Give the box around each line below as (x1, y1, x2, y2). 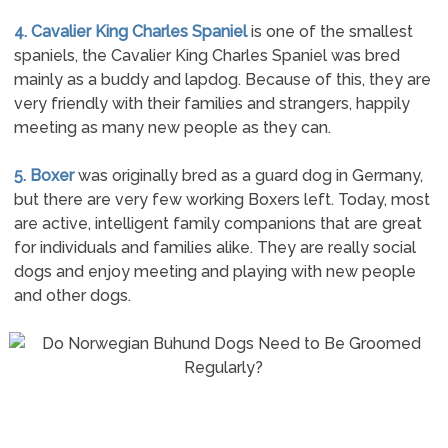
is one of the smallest (246, 22, 413, 41)
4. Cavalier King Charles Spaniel (13, 22, 247, 41)
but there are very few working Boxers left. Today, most (13, 190, 430, 209)
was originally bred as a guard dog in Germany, (73, 166, 423, 185)
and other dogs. (13, 286, 131, 305)
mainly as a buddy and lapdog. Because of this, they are (13, 70, 431, 89)
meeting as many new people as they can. (13, 118, 331, 137)
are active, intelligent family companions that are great (13, 214, 422, 233)
